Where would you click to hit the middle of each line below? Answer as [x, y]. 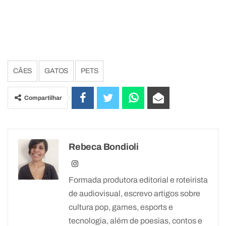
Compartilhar [43, 98]
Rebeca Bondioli [104, 147]
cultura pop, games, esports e [121, 207]
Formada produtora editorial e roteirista [138, 180]
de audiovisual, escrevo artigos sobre [134, 194]
